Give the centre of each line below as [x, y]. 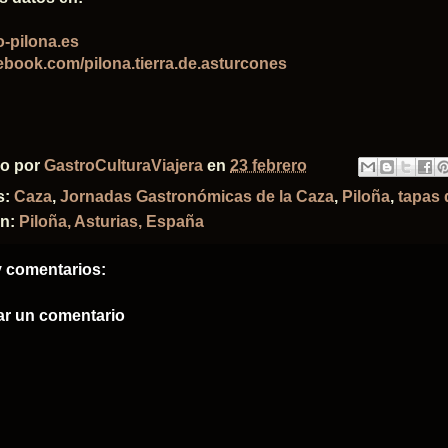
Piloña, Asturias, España [111, 221]
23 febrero [268, 165]
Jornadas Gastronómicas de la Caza [197, 196]
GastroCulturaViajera [123, 165]
